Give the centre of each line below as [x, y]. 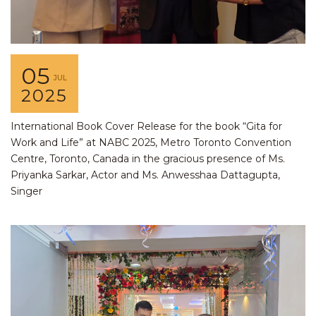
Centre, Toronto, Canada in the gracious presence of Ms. [148, 159]
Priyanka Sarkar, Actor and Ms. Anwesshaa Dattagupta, [145, 175]
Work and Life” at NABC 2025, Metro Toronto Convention [151, 143]
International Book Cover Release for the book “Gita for [146, 127]
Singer [26, 192]
